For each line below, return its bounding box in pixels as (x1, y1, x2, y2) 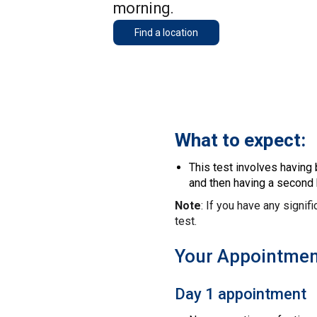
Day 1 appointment (175, 285, 306, 303)
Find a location (134, 27, 198, 38)
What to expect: (175, 129, 306, 151)
